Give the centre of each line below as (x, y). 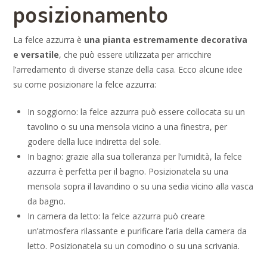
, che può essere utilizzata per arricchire (136, 54)
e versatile (36, 54)
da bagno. (46, 201)
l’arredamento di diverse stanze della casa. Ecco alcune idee (128, 69)
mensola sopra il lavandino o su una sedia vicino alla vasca (140, 186)
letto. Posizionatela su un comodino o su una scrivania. (133, 246)
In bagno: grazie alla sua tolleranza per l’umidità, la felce (134, 156)
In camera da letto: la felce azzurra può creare (116, 216)
